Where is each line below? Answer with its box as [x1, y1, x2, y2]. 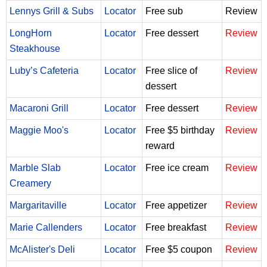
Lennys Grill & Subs [10, 5, 94, 16]
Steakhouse [10, 43, 60, 54]
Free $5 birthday [145, 125, 215, 135]
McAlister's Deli [10, 244, 75, 254]
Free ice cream [145, 162, 209, 173]
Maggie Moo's [10, 125, 69, 135]
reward [145, 140, 175, 151]
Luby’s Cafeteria [10, 65, 79, 76]
